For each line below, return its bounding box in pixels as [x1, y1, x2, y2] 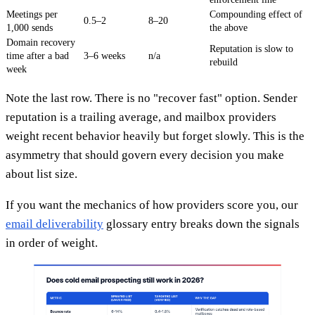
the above [210, 22, 247, 33]
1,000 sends [6, 22, 53, 33]
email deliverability [6, 217, 103, 231]
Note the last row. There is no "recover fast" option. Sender [6, 91, 297, 105]
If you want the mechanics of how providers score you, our [6, 198, 298, 212]
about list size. [6, 167, 77, 181]
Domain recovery [6, 37, 75, 48]
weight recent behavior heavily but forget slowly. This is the [6, 129, 304, 143]
